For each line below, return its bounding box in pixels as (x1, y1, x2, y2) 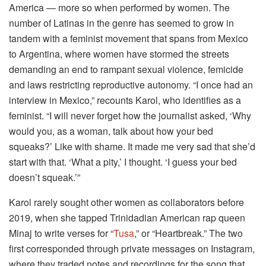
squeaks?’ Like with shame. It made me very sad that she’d (9, 139, 255, 153)
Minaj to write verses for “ (9, 226, 113, 240)
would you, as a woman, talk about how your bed (9, 123, 213, 138)
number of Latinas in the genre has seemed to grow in (9, 15, 234, 30)
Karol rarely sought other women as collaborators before (9, 195, 244, 209)
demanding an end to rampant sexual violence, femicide (9, 62, 243, 76)
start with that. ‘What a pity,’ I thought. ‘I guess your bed (9, 154, 237, 169)
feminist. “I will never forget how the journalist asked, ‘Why (9, 108, 251, 122)
